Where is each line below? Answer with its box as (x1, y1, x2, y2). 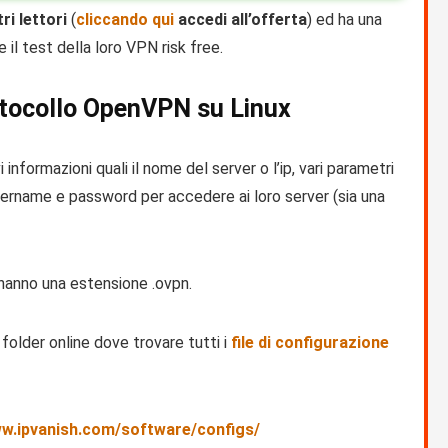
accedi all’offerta (174, 10, 307, 30)
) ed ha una (307, 10, 382, 30)
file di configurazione (231, 333, 389, 353)
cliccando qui (76, 10, 174, 30)
